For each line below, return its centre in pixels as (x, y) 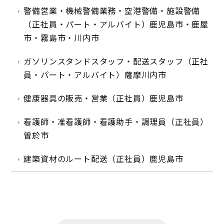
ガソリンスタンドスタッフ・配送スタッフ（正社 (116, 61)
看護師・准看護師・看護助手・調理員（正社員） (116, 122)
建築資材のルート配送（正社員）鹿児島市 (103, 159)
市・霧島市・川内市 (61, 38)
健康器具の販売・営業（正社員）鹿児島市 (103, 98)
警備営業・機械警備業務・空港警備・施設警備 (112, 11)
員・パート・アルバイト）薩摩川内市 (95, 75)
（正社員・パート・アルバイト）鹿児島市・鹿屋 (116, 24)
